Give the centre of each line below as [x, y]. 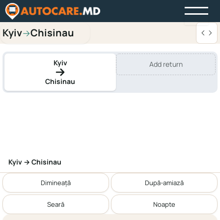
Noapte [164, 204]
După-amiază [164, 182]
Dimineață [56, 182]
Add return [166, 64]
